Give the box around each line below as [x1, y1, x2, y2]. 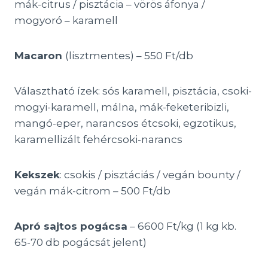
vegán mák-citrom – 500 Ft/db [14, 185, 170, 197]
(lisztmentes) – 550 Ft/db [65, 50, 193, 62]
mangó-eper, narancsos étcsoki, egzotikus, [14, 117, 236, 129]
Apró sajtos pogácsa [14, 220, 127, 232]
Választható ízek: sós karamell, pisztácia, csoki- [14, 85, 252, 97]
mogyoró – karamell [14, 14, 118, 26]
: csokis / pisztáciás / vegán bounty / [60, 169, 240, 181]
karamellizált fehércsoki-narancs [14, 133, 182, 145]
